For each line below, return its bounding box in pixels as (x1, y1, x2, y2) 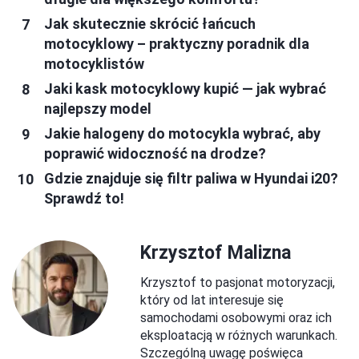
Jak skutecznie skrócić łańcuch (44, 15, 256, 33)
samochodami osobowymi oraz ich (140, 310, 332, 326)
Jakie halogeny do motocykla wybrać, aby (44, 125, 321, 143)
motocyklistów (44, 55, 144, 73)
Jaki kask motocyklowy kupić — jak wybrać (44, 80, 326, 98)
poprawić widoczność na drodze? (44, 145, 266, 163)
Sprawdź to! (44, 190, 124, 208)
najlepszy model (44, 100, 151, 118)
